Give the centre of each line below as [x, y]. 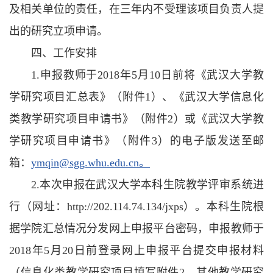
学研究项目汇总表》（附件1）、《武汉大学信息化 [136, 97]
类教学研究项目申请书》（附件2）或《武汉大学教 [136, 119]
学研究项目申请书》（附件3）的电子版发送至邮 [136, 141]
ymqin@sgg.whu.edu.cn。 [90, 163]
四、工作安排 [64, 53]
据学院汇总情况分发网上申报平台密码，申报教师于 [136, 229]
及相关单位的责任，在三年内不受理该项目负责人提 [136, 9]
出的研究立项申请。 [58, 31]
